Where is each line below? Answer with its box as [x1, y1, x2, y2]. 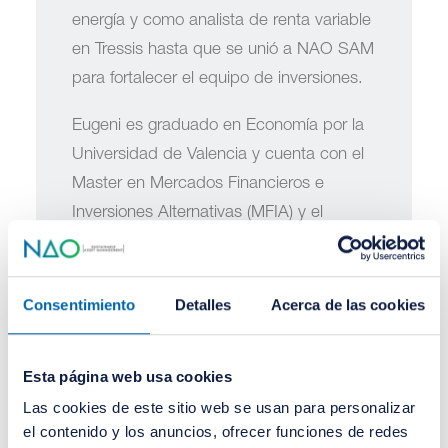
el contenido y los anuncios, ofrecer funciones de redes [23, 423, 409, 441]
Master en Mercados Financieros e [72, 176, 324, 193]
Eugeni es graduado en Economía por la [72, 118, 364, 135]
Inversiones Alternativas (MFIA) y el [72, 205, 323, 222]
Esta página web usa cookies [23, 367, 232, 385]
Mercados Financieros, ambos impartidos [72, 263, 373, 280]
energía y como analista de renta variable [72, 13, 371, 30]
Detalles [174, 295, 232, 313]
